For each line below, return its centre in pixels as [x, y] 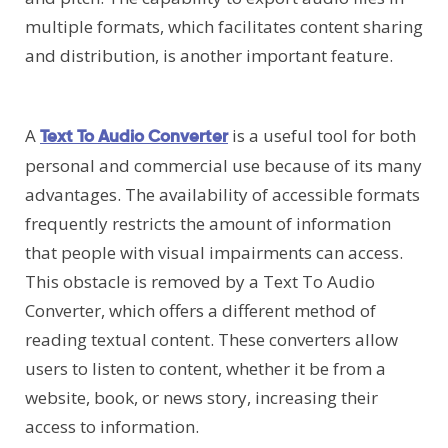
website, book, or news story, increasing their [201, 398]
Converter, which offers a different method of [200, 311]
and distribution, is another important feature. [209, 56]
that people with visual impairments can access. [214, 253]
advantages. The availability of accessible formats [222, 195]
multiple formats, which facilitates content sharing [224, 27]
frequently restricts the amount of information [208, 224]
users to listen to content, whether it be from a [205, 369]
